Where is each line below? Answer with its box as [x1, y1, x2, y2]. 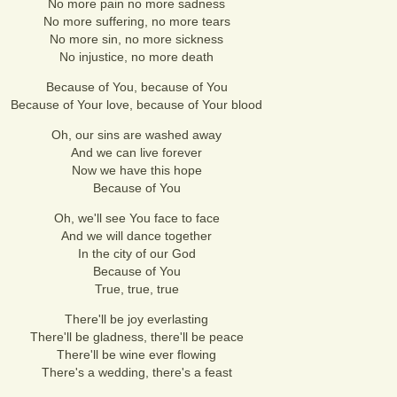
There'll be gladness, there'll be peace [29, 330, 244, 344]
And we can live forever [71, 145, 202, 160]
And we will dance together [61, 229, 212, 243]
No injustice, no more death [59, 50, 214, 64]
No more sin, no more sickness [50, 32, 223, 46]
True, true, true [94, 282, 179, 296]
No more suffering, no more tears [43, 14, 230, 28]
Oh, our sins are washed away [51, 128, 222, 142]
